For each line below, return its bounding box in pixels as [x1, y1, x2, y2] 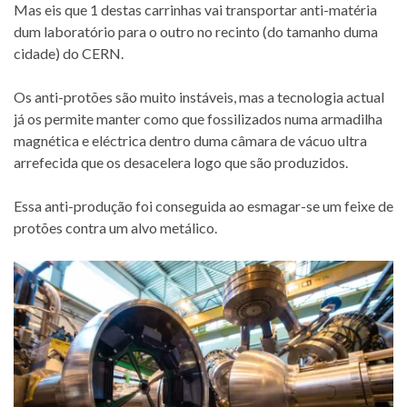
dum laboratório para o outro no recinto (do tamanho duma [14, 22, 378, 40]
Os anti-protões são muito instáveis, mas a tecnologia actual [14, 87, 384, 105]
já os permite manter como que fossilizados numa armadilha [14, 109, 382, 127]
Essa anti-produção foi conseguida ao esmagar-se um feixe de [14, 196, 393, 214]
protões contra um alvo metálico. [14, 218, 217, 236]
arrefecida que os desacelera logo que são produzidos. [14, 153, 348, 171]
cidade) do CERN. [14, 44, 124, 62]
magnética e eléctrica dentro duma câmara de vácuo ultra [14, 131, 367, 149]
